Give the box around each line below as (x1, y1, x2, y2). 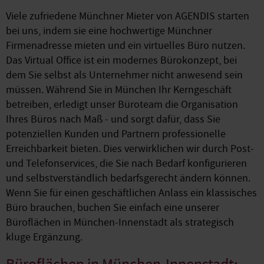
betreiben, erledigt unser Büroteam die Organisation (6, 98, 238, 111)
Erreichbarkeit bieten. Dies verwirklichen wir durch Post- (6, 142, 254, 156)
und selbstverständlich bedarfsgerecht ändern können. (6, 171, 250, 185)
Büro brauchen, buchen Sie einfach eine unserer (6, 201, 219, 214)
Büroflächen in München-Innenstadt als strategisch (6, 216, 234, 229)
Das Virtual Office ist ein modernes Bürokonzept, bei (6, 54, 237, 67)
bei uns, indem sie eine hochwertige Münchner (6, 24, 212, 38)
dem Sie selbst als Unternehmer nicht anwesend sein (6, 68, 243, 82)
